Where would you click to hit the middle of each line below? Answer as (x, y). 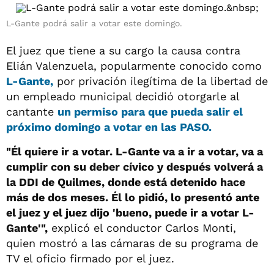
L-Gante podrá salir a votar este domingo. (96, 23)
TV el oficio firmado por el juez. (90, 258)
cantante (32, 112)
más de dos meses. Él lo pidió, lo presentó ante (133, 197)
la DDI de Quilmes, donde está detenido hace (126, 182)
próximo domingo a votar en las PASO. (109, 127)
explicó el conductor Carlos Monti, (142, 228)
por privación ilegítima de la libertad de (161, 81)
